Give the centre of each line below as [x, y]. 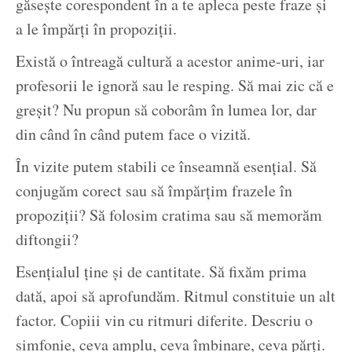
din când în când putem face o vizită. [133, 134]
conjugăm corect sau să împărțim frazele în [154, 190]
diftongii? [47, 239]
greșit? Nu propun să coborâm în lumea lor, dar [166, 109]
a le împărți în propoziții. [96, 28]
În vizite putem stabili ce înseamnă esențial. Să [166, 166]
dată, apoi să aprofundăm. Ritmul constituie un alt [176, 295]
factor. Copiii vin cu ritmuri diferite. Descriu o [164, 320]
